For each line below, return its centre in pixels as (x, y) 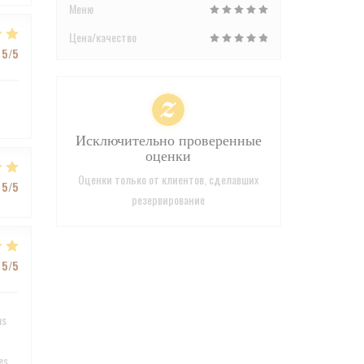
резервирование (169, 199)
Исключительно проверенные (168, 141)
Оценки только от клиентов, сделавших (169, 179)
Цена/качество (102, 37)
